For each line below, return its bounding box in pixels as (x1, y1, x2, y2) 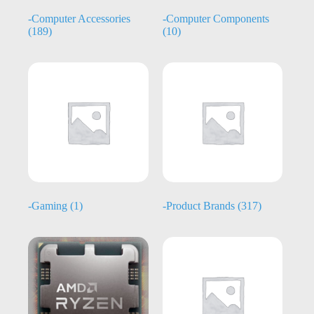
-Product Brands (162, 200, 238, 212)
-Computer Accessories (28, 12, 130, 25)
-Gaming (28, 200, 70, 212)
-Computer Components (162, 12, 269, 25)
